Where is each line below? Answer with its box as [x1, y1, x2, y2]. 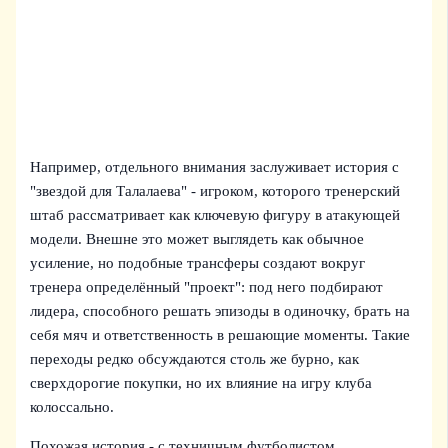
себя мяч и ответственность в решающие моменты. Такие [30, 327, 411, 344]
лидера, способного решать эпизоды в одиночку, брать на [30, 303, 411, 320]
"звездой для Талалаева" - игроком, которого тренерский [30, 183, 401, 200]
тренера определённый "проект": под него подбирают [30, 279, 384, 296]
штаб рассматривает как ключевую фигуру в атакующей [30, 207, 401, 224]
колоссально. [30, 399, 115, 416]
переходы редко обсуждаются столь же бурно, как [30, 351, 360, 368]
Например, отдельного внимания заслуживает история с [30, 159, 400, 176]
